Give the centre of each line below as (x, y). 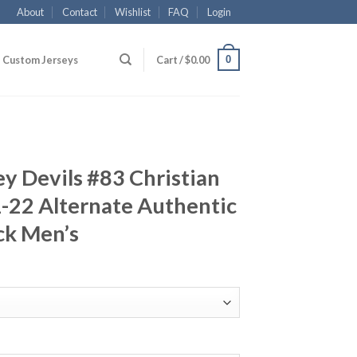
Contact (79, 12)
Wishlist (133, 12)
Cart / (170, 60)
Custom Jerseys (41, 60)
